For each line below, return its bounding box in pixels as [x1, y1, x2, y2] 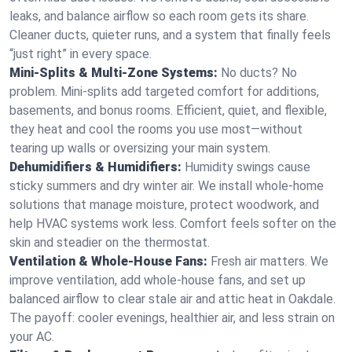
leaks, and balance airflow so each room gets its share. [9, 9, 309, 24]
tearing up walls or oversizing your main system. [9, 141, 270, 156]
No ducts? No [221, 65, 297, 80]
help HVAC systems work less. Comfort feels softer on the [9, 216, 336, 231]
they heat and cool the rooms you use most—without [9, 122, 302, 137]
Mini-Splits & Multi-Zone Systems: [9, 65, 218, 80]
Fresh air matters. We [211, 254, 328, 269]
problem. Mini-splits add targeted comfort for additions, [9, 84, 319, 99]
